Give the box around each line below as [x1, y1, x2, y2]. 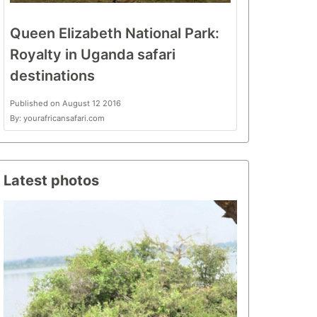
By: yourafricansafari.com [10, 113, 105, 123]
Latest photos [4, 172, 99, 189]
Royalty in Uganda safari [10, 46, 175, 63]
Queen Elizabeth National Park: [10, 25, 219, 42]
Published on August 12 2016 [10, 98, 121, 108]
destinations [10, 67, 95, 84]
